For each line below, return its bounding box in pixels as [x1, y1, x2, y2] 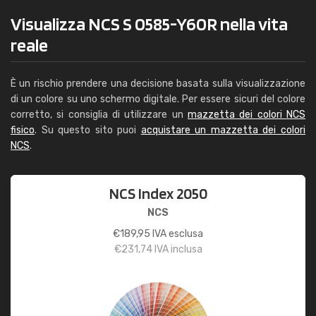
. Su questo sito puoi [35, 124, 141, 136]
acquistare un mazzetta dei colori [140, 124, 306, 136]
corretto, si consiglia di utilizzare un [11, 109, 188, 121]
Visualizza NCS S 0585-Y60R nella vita [11, 13, 288, 35]
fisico [11, 124, 35, 136]
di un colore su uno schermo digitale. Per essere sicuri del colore [11, 93, 305, 105]
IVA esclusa [150, 228, 203, 240]
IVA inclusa [152, 243, 202, 255]
